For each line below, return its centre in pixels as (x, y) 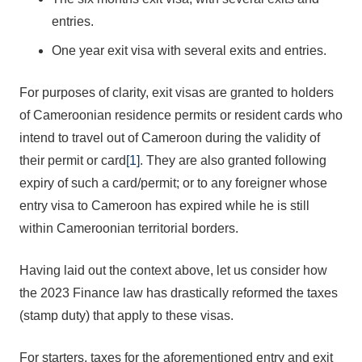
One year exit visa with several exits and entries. (189, 51)
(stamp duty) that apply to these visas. (126, 316)
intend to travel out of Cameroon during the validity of (170, 138)
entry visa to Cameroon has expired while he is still (164, 206)
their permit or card (73, 160)
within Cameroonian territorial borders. (129, 228)
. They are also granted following (233, 160)
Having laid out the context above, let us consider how (173, 270)
